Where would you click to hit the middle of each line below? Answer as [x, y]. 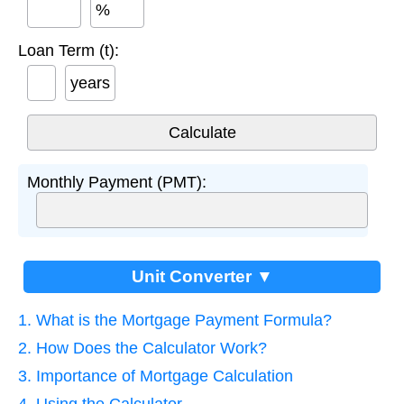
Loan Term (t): [69, 50]
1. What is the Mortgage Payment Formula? [175, 320]
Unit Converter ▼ [202, 276]
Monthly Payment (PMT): [117, 182]
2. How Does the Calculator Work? [142, 348]
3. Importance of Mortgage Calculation [156, 376]
